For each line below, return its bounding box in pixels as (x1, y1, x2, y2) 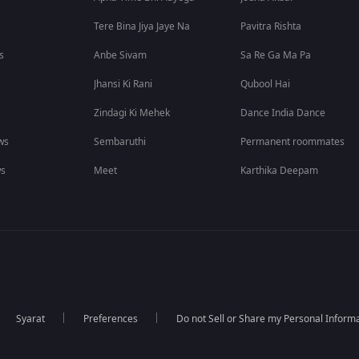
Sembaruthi (94, 135, 147, 149)
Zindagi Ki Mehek (94, 106, 171, 120)
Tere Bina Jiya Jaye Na (94, 19, 191, 34)
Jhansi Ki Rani (94, 77, 153, 91)
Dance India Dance (240, 106, 326, 120)
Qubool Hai (240, 77, 291, 91)
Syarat (15, 312, 45, 326)
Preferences (83, 312, 138, 326)
